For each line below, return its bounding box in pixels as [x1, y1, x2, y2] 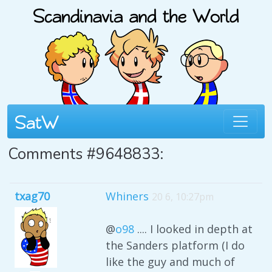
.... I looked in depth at [134, 222, 253, 236]
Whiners [106, 189, 149, 203]
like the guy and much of [106, 254, 235, 269]
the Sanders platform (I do [106, 238, 245, 253]
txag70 [15, 189, 50, 203]
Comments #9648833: [8, 143, 163, 165]
